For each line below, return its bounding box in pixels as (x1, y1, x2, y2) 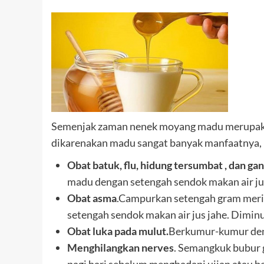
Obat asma (67, 192, 117, 204)
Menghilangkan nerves (67, 241, 174, 254)
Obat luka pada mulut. (67, 225, 169, 237)
